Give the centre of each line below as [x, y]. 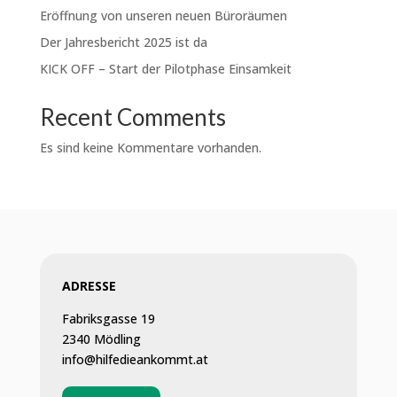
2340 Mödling [101, 339]
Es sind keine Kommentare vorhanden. [150, 147]
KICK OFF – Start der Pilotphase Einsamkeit [165, 68]
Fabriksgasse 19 [108, 318]
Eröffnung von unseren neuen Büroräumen [163, 15]
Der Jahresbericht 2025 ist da [123, 42]
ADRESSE [89, 285]
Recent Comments [132, 117]
